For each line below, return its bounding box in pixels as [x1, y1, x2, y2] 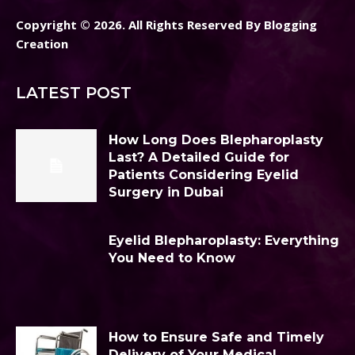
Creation [16, 35, 68, 52]
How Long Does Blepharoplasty [109, 132, 323, 147]
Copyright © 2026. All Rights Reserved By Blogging [16, 16, 317, 32]
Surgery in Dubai [109, 184, 223, 200]
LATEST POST [16, 82, 132, 102]
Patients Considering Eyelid [109, 166, 299, 182]
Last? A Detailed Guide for [109, 149, 289, 165]
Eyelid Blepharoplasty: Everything [109, 232, 339, 248]
